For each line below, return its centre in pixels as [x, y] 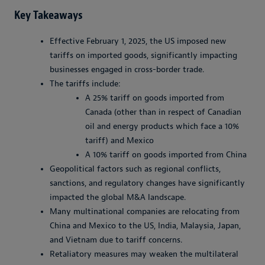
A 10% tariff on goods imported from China [166, 155]
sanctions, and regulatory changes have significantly [147, 183]
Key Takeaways [49, 15]
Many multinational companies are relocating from [145, 212]
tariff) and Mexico [119, 141]
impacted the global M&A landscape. [118, 198]
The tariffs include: [85, 84]
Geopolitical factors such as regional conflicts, [135, 169]
